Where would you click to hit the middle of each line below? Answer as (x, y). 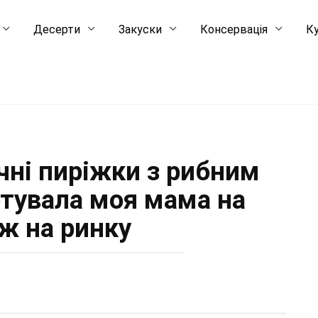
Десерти (57, 29)
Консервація (234, 29)
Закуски (141, 29)
